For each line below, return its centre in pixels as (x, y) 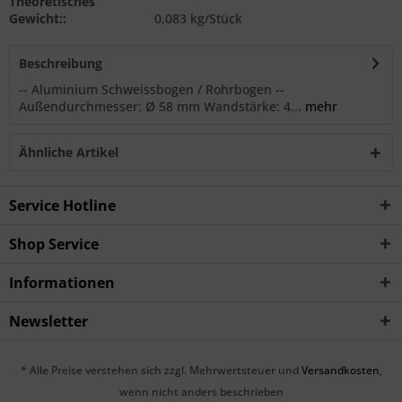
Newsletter (48, 321)
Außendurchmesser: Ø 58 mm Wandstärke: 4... (160, 106)
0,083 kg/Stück (198, 18)
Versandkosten (340, 371)
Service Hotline (62, 205)
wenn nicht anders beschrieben (201, 392)
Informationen (62, 283)
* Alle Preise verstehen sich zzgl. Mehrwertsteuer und (161, 371)
